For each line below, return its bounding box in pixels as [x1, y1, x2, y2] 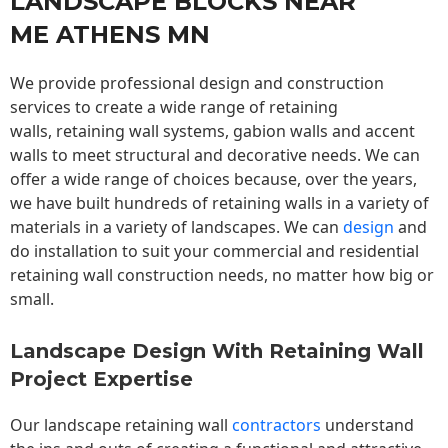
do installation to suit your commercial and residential [10, 240, 419, 263]
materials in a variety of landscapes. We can [10, 216, 343, 239]
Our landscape [10, 414, 125, 437]
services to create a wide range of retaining [10, 96, 338, 119]
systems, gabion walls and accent [159, 120, 415, 143]
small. [10, 288, 58, 311]
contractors [228, 414, 321, 437]
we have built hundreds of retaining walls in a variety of [10, 192, 429, 215]
